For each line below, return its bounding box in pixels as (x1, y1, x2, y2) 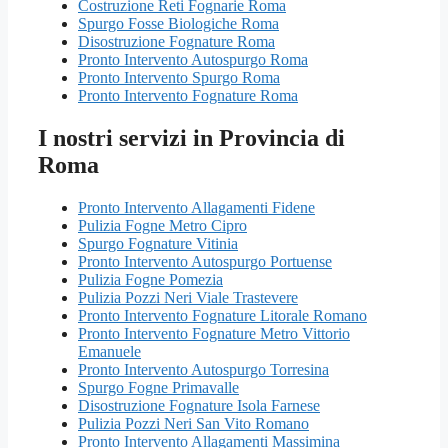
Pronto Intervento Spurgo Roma (78, 69, 280, 87)
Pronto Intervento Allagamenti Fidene (78, 198, 315, 216)
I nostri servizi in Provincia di (38, 125, 345, 152)
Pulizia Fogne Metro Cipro (78, 216, 247, 234)
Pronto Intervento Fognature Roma (78, 87, 298, 105)
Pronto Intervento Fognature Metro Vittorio (78, 324, 350, 342)
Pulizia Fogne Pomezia (78, 270, 223, 288)
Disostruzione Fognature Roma (78, 33, 275, 51)
